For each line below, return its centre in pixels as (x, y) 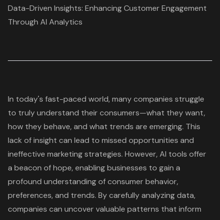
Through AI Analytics (45, 22)
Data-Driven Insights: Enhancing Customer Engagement (107, 8)
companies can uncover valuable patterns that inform (105, 209)
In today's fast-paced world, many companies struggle (106, 99)
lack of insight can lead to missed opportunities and (101, 140)
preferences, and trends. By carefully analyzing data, (102, 195)
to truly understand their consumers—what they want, (107, 112)
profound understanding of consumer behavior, (93, 181)
